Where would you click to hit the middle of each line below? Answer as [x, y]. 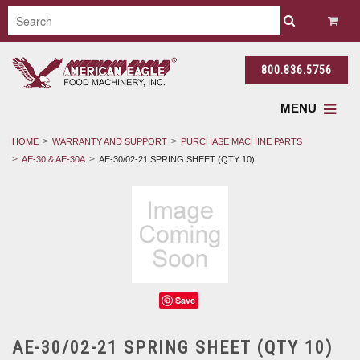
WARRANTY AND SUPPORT [110, 141]
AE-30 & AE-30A [53, 159]
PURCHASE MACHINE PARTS [241, 141]
